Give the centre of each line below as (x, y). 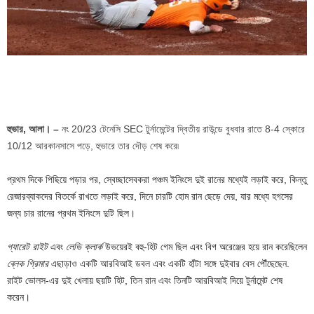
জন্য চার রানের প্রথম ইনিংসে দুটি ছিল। (71, 213)
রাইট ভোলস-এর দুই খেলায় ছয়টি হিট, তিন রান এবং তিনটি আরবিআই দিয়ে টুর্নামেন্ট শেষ (145, 280)
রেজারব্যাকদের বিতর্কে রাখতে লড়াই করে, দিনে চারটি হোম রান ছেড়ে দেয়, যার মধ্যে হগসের (150, 196)
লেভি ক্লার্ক (84, 246)
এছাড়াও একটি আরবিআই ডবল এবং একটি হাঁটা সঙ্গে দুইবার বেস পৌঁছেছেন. (169, 263)
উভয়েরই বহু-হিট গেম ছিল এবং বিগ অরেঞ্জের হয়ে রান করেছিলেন (205, 246)
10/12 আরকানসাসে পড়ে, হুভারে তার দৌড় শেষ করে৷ (93, 145)
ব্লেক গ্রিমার (28, 263)
